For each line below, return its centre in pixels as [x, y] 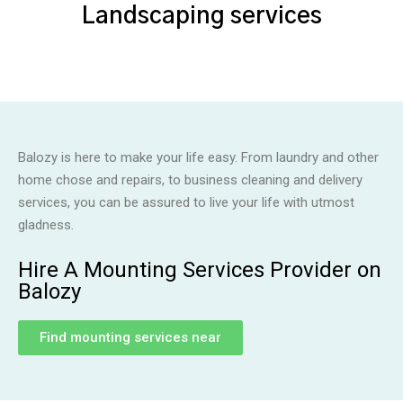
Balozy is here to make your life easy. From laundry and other [198, 158]
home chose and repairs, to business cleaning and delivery [190, 180]
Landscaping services [201, 16]
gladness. [48, 225]
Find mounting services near [130, 338]
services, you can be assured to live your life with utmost [186, 203]
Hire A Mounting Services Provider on [200, 270]
